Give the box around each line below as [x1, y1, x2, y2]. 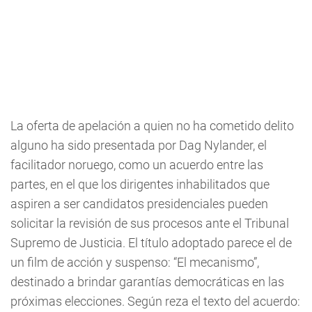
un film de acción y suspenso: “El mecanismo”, [10, 255, 259, 270]
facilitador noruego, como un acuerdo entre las [10, 157, 263, 172]
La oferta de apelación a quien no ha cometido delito [10, 118, 294, 133]
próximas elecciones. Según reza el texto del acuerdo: [10, 294, 300, 309]
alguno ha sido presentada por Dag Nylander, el [10, 138, 267, 153]
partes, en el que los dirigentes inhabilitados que [10, 177, 270, 192]
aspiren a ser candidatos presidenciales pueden [10, 196, 268, 211]
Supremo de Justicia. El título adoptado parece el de [10, 235, 292, 250]
